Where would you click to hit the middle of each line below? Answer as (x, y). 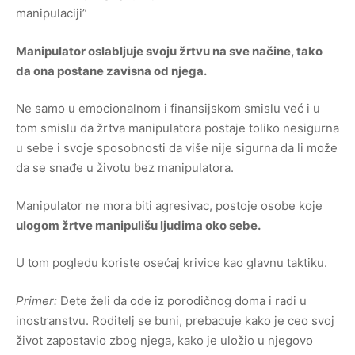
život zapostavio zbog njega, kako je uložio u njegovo (164, 340)
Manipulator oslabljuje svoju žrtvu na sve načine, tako (169, 51)
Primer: (38, 300)
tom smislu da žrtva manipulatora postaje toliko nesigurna (177, 128)
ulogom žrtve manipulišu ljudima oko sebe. (138, 225)
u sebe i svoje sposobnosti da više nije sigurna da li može (177, 148)
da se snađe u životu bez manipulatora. (125, 168)
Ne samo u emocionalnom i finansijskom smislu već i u (168, 108)
